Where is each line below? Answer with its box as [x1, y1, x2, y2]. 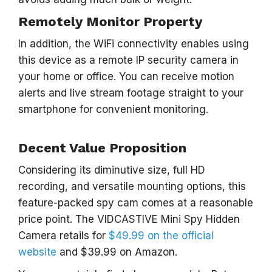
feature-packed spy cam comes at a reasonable [18, 197, 253, 209]
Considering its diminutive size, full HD [18, 164, 205, 176]
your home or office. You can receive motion [18, 70, 234, 83]
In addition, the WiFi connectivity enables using [18, 38, 249, 50]
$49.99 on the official [109, 229, 214, 242]
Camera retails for [18, 229, 109, 242]
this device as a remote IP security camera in [18, 54, 239, 66]
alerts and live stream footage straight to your [18, 87, 243, 99]
